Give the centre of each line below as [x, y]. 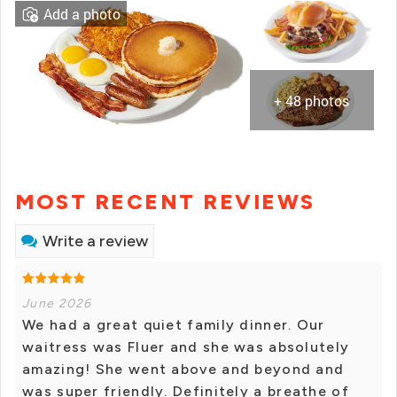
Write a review [95, 241]
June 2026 [57, 304]
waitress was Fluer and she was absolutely [186, 347]
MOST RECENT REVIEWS [165, 202]
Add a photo [82, 14]
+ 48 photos [312, 101]
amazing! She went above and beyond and [183, 370]
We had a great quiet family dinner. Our [174, 325]
